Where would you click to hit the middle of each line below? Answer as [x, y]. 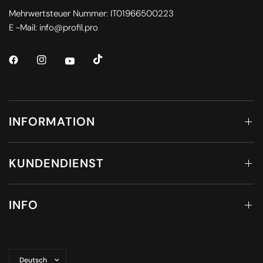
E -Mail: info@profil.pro [54, 27]
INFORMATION [52, 122]
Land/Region [32, 254]
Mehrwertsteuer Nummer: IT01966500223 [92, 13]
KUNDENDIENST [56, 163]
